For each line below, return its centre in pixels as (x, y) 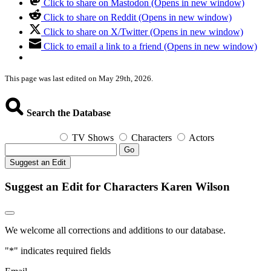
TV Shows (93, 137)
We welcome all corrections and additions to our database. (115, 230)
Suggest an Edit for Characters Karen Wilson (117, 186)
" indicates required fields (62, 251)
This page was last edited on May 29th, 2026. (79, 79)
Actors (201, 137)
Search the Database (67, 113)
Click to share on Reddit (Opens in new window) (138, 18)
